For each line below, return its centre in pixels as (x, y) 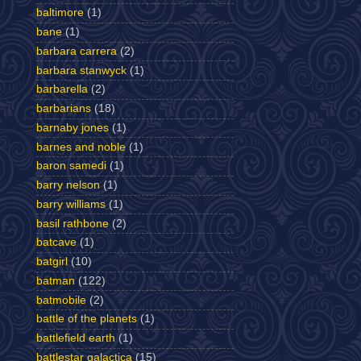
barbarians (64, 109)
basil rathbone (73, 223)
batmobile (61, 300)
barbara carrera (77, 51)
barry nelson (68, 185)
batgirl (52, 262)
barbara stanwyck (81, 70)
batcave (56, 243)
